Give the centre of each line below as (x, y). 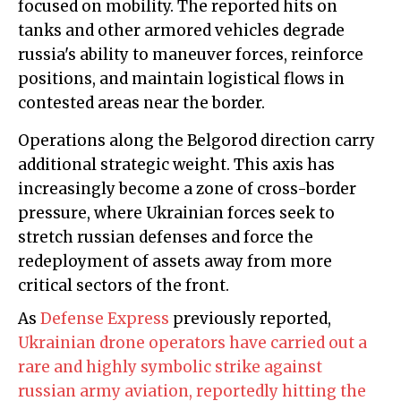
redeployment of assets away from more (175, 262)
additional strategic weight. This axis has (176, 165)
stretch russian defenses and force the (166, 238)
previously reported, (250, 319)
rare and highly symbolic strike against (170, 367)
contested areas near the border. (141, 103)
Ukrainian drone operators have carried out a (192, 343)
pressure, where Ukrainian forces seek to (176, 213)
